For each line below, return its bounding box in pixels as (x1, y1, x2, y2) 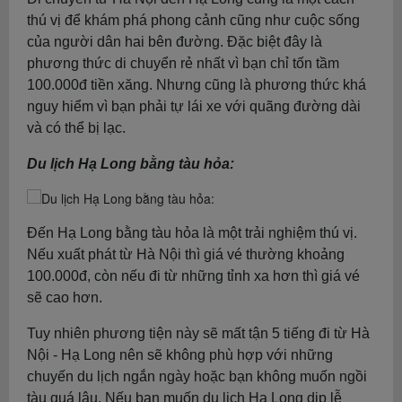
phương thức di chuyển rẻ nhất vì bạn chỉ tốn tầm (27, 56, 339, 71)
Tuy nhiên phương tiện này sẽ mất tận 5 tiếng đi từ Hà (27, 326, 370, 341)
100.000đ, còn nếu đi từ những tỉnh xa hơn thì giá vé (27, 268, 360, 284)
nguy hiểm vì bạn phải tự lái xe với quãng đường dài (27, 99, 361, 114)
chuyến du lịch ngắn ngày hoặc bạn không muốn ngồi (27, 369, 367, 384)
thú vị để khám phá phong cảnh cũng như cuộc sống (27, 13, 360, 28)
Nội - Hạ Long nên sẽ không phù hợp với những (27, 347, 333, 363)
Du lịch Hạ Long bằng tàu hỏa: (27, 156, 234, 171)
